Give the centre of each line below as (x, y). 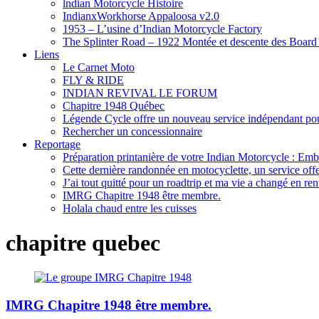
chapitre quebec (83, 242)
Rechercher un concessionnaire (132, 131)
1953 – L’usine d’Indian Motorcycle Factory (162, 28)
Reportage (57, 144)
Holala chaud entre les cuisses (130, 208)
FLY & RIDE (93, 80)
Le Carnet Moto (99, 67)
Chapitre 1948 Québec (114, 105)
